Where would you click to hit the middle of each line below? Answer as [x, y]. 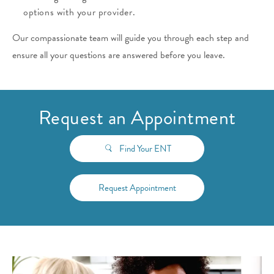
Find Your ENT [145, 149]
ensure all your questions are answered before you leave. [119, 55]
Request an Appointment [137, 118]
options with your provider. [80, 12]
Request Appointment [137, 188]
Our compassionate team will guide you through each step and [131, 38]
